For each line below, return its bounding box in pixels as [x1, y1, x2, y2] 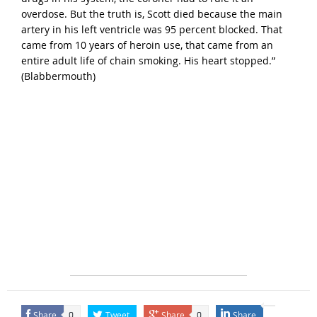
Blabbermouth [23, 69, 93, 83]
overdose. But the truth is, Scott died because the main [21, 6, 282, 21]
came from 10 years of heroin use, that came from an [21, 38, 273, 52]
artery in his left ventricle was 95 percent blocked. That [21, 22, 282, 36]
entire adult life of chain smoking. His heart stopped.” [21, 53, 275, 67]
